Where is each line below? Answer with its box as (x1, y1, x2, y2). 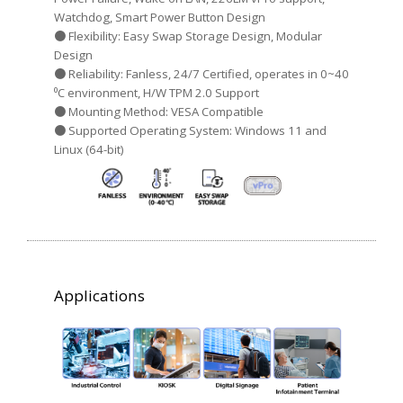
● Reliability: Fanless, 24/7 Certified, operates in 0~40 (54, 66, 349, 83)
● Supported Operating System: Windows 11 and (54, 122, 327, 139)
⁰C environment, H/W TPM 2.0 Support (54, 85, 259, 102)
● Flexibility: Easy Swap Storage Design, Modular (54, 28, 322, 45)
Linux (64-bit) (54, 141, 124, 158)
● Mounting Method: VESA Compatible (54, 103, 264, 121)
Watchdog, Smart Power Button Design (54, 9, 265, 26)
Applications (54, 285, 145, 307)
